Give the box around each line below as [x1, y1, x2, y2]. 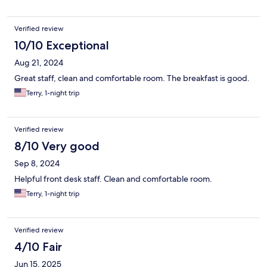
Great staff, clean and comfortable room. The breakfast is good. [14, 73, 250, 84]
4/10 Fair [14, 240, 62, 254]
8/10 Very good [14, 139, 100, 154]
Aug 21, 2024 [14, 57, 63, 69]
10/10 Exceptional [14, 38, 109, 53]
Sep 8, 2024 [14, 158, 60, 169]
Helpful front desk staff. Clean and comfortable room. [14, 173, 212, 185]
